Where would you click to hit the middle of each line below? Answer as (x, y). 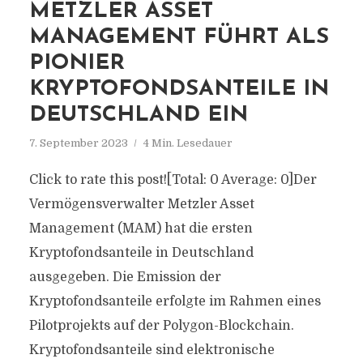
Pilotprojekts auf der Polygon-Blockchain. (161, 326)
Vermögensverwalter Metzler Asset (141, 204)
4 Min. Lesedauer (188, 143)
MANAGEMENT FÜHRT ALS (179, 38)
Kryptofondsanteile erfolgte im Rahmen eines (175, 301)
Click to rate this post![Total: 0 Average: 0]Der (173, 180)
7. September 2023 (78, 143)
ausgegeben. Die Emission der (125, 277)
